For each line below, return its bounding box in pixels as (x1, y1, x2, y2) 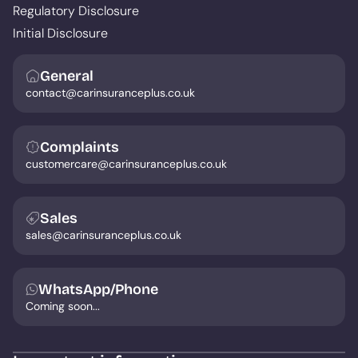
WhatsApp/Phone (38, 280, 158, 298)
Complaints (40, 137, 119, 156)
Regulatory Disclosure (13, 2, 139, 19)
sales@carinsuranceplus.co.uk (26, 227, 181, 242)
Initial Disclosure (13, 24, 108, 42)
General (40, 66, 93, 85)
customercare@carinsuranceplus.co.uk (26, 156, 227, 171)
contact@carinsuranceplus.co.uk (26, 85, 195, 100)
